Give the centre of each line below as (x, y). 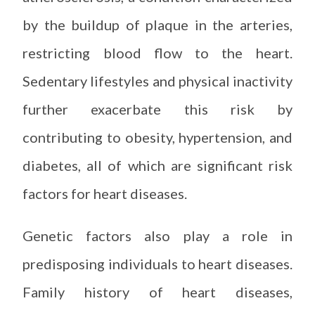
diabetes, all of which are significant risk (157, 165)
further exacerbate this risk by (157, 109)
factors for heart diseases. (105, 193)
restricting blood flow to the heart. (157, 53)
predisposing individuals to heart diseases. (157, 264)
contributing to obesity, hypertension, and (157, 137)
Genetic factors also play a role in (157, 236)
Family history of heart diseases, (157, 292)
